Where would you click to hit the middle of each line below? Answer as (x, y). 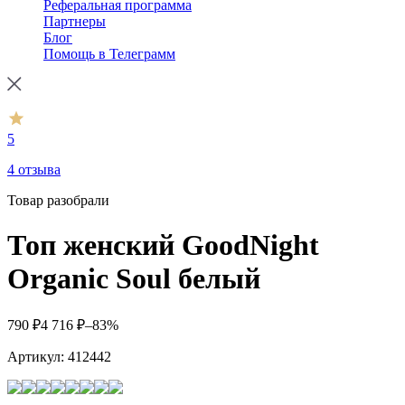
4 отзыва (34, 170)
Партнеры (75, 22)
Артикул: (36, 357)
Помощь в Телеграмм (109, 54)
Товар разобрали (58, 201)
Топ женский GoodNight (163, 245)
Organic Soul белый (134, 278)
